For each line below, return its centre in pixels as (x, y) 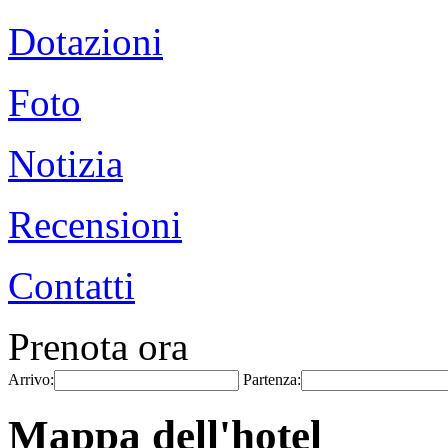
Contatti (71, 285)
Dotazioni (85, 41)
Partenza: (272, 379)
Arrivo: (31, 379)
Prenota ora (98, 346)
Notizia (65, 163)
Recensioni (95, 224)
